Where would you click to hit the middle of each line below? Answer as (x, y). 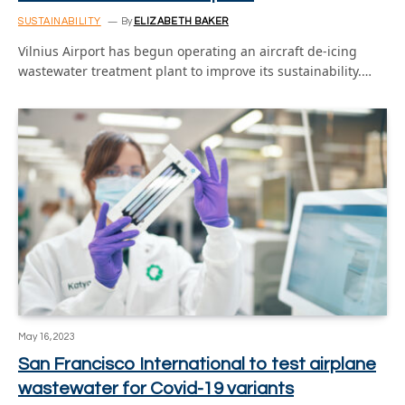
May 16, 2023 (47, 337)
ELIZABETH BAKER (181, 21)
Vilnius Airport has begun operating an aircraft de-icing (188, 51)
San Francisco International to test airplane (197, 364)
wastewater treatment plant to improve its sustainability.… (195, 71)
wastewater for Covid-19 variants (156, 389)
